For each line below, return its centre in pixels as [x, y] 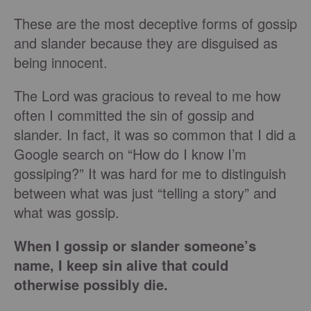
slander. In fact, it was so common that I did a [155, 135]
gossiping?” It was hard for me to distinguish [150, 174]
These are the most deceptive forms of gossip [155, 24]
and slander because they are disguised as [146, 43]
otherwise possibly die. [91, 285]
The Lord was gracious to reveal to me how [147, 96]
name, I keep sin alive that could [121, 265]
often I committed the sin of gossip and [134, 115]
